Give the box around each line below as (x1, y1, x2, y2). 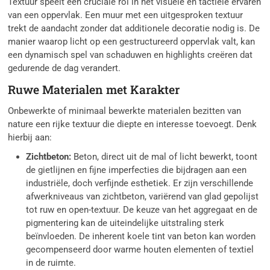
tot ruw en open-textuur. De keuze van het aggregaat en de (26, 204, 258, 216)
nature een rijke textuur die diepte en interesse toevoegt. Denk (8, 119, 257, 130)
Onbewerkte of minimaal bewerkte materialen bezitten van (8, 105, 242, 117)
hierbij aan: (8, 132, 52, 143)
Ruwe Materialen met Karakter (8, 82, 180, 98)
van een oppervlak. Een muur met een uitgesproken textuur (8, 10, 243, 21)
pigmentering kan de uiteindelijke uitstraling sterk (26, 218, 225, 229)
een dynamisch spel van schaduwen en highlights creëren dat (8, 49, 253, 61)
